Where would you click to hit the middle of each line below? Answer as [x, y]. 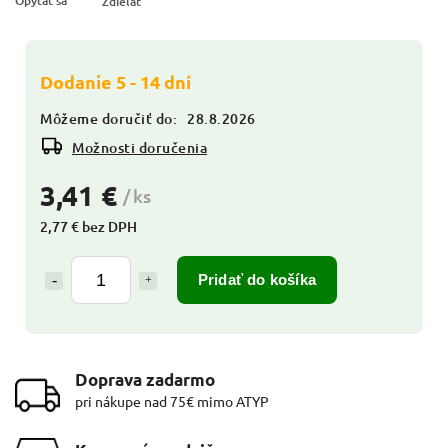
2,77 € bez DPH [88, 226]
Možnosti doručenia [139, 147]
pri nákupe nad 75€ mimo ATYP [172, 400]
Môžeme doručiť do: [108, 118]
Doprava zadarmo [145, 379]
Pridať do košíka [257, 279]
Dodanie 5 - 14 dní [115, 81]
